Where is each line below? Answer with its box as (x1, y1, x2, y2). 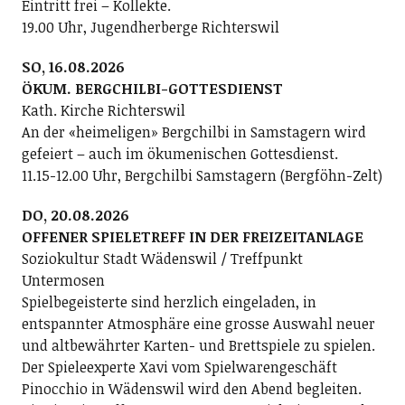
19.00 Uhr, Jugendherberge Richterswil (21, 16, 279, 37)
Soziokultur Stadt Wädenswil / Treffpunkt (21, 248, 303, 268)
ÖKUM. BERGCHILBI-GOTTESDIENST (21, 78, 283, 99)
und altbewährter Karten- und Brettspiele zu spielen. (21, 334, 375, 355)
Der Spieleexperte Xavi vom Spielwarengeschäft (21, 356, 337, 377)
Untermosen (21, 269, 105, 290)
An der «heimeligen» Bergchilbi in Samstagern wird (21, 121, 366, 142)
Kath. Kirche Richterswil (21, 99, 185, 120)
